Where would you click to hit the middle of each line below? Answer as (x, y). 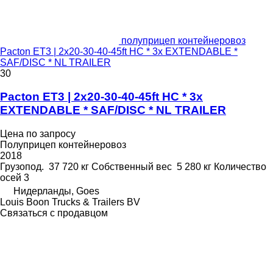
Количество (240, 167)
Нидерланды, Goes (56, 191)
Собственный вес (132, 167)
